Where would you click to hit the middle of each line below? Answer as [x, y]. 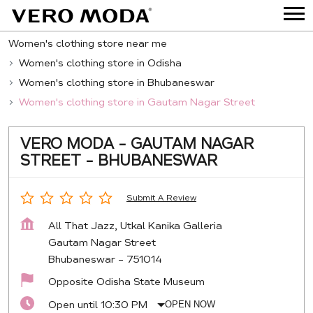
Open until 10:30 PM [98, 304]
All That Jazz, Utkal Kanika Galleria [135, 225]
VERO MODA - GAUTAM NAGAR [137, 144]
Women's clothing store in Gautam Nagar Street [137, 102]
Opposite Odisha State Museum [126, 281]
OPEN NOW [190, 304]
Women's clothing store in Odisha [100, 63]
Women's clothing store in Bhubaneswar [117, 82]
